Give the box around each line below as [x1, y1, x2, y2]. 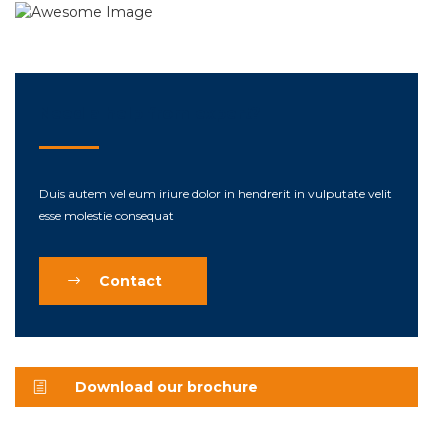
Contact [99, 272, 162, 291]
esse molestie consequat [39, 208, 174, 224]
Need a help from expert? [39, 104, 260, 124]
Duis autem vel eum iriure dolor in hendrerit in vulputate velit [39, 186, 392, 202]
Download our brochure [75, 378, 258, 397]
